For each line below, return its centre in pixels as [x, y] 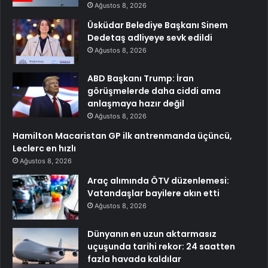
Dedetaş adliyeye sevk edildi [150, 38]
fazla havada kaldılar [134, 259]
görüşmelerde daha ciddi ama [154, 91]
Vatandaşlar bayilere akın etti [153, 194]
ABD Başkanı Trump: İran [141, 79]
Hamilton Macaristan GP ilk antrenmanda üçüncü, [122, 136]
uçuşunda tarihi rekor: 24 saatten [161, 247]
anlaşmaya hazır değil [136, 104]
